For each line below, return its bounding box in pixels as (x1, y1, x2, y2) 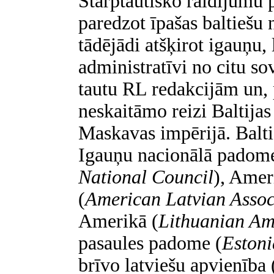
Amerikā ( (78, 210, 158, 232)
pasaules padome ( (78, 232, 222, 254)
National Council (78, 166, 213, 188)
